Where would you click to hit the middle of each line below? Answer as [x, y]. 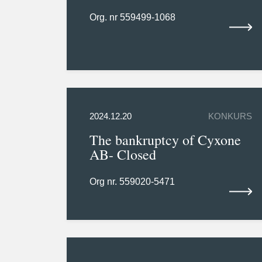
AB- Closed [123, 155]
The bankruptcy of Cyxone [165, 140]
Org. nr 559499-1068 [132, 18]
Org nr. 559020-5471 [132, 182]
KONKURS [230, 117]
